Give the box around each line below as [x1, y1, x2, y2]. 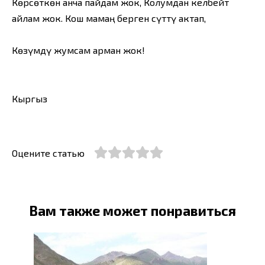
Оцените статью [12, 147, 85, 159]
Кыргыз [12, 92, 47, 104]
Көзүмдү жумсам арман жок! [12, 44, 145, 56]
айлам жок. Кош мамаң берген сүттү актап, [12, 12, 206, 24]
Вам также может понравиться [29, 202, 236, 219]
